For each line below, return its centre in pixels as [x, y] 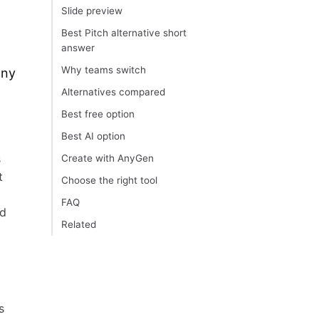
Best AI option [93, 136]
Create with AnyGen [108, 158]
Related [79, 225]
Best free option [98, 114]
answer [78, 48]
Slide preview [92, 11]
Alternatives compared [113, 92]
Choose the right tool [109, 181]
